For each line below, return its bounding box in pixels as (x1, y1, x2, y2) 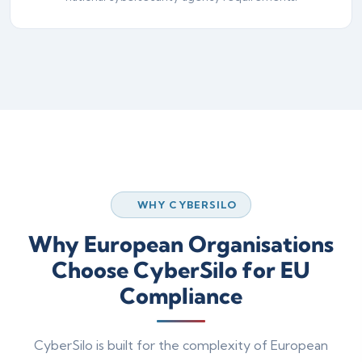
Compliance (120, 282, 242, 309)
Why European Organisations (28, 230, 334, 258)
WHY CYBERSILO (137, 199, 238, 211)
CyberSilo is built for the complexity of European (34, 337, 328, 353)
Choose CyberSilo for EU (52, 256, 310, 284)
